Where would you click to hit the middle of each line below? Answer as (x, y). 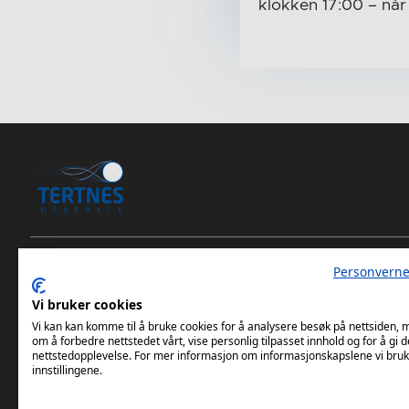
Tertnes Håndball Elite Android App (183, 312)
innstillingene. (67, 370)
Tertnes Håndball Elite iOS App (167, 284)
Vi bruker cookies (87, 304)
